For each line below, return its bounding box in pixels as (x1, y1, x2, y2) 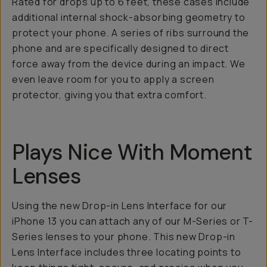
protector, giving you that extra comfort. (12, 88, 207, 101)
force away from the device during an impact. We (12, 57, 246, 70)
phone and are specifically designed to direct (12, 42, 229, 55)
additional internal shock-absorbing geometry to (12, 11, 246, 24)
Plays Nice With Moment (12, 138, 253, 166)
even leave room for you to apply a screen (12, 73, 215, 86)
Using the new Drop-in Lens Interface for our (12, 199, 228, 212)
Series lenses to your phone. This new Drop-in (12, 230, 235, 243)
